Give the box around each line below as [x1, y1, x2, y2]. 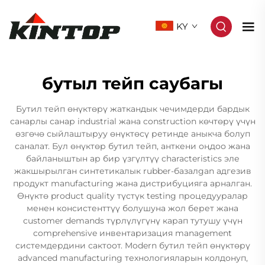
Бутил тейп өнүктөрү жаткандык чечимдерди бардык [15, 104, 250, 114]
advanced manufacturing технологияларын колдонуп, [17, 253, 248, 263]
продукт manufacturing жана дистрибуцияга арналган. [13, 178, 252, 189]
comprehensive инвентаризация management [33, 228, 232, 238]
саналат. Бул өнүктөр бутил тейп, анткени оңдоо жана [15, 141, 250, 151]
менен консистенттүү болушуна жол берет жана [27, 203, 238, 214]
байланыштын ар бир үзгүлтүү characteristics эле [25, 153, 240, 164]
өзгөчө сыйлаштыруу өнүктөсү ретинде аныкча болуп [15, 128, 250, 139]
